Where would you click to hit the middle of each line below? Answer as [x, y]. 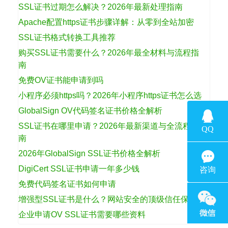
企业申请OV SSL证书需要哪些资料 [82, 214]
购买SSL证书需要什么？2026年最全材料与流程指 [109, 52]
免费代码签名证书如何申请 [67, 184]
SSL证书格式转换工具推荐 [67, 37]
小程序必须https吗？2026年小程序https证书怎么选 [110, 95]
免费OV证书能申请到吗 [61, 80]
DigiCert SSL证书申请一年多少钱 [79, 168]
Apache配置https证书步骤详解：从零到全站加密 [106, 22]
